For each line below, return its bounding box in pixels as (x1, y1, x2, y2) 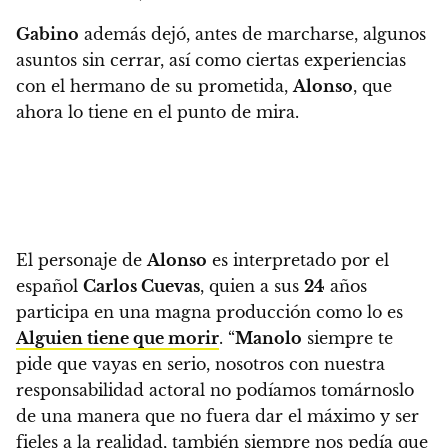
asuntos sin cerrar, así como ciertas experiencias (16, 49, 406, 70)
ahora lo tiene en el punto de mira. (16, 101, 299, 122)
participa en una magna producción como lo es (16, 301, 403, 322)
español (16, 275, 83, 296)
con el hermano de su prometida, (16, 75, 293, 96)
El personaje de (16, 249, 147, 270)
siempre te (302, 327, 393, 348)
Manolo (235, 327, 302, 348)
